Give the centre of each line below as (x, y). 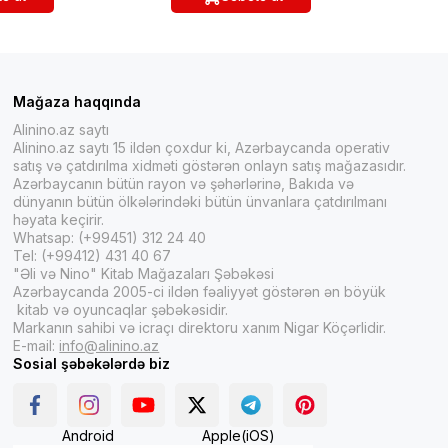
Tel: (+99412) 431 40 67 (92, 255)
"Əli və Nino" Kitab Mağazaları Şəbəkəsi (144, 273)
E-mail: (36, 345)
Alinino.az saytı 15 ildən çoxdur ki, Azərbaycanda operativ (202, 147)
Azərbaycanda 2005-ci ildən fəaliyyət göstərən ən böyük (200, 291)
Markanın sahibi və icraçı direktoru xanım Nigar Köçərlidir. (200, 327)
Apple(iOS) (238, 435)
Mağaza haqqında (77, 101)
